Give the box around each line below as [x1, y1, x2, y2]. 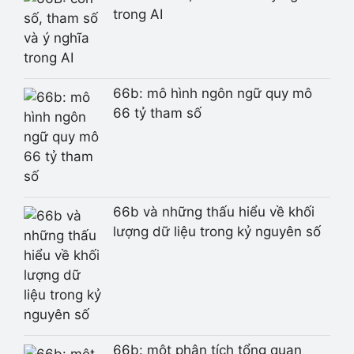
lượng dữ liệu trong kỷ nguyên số [112, 224, 321, 240]
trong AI [112, 6, 163, 23]
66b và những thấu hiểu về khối [112, 204, 314, 220]
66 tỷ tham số [112, 105, 201, 122]
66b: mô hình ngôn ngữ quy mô [112, 85, 312, 102]
